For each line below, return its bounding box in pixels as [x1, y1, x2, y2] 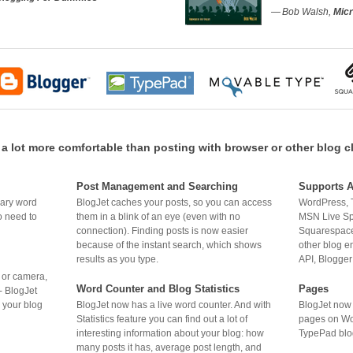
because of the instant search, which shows [76, 239, 262, 251]
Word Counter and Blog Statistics [76, 282, 240, 295]
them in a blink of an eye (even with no [76, 210, 240, 222]
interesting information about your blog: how [76, 327, 264, 339]
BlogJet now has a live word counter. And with [76, 299, 271, 310]
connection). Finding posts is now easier [76, 225, 248, 236]
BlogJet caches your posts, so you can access [76, 196, 272, 208]
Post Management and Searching [76, 180, 238, 192]
